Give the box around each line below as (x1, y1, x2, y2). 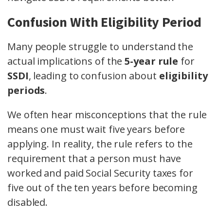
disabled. (7, 196, 48, 209)
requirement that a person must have (7, 152, 181, 165)
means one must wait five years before (7, 123, 185, 136)
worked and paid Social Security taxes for (7, 166, 193, 180)
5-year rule (125, 54, 179, 68)
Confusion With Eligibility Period (7, 13, 201, 31)
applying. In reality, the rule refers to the (7, 137, 193, 151)
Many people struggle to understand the (7, 40, 194, 54)
